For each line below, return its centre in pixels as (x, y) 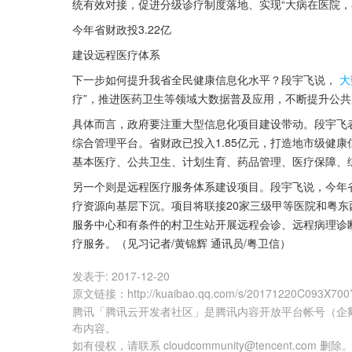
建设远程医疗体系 (116, 54)
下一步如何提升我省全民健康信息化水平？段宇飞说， (204, 79)
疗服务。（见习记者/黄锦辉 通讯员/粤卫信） (181, 243)
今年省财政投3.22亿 (122, 29)
